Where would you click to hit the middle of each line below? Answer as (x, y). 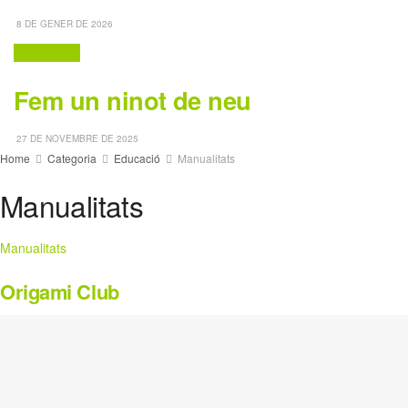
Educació (137, 158)
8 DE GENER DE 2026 (63, 24)
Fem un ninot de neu (133, 99)
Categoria (72, 158)
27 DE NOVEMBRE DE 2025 (76, 139)
